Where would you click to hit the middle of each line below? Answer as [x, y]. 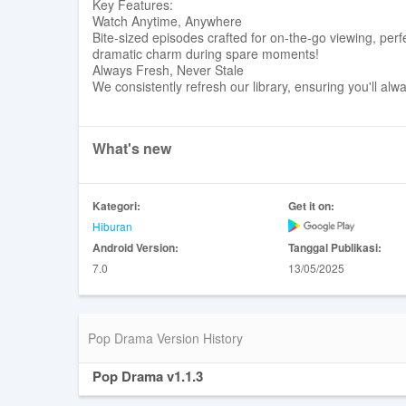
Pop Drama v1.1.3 [148, 376]
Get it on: [311, 205]
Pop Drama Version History [165, 338]
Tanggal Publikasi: [334, 247]
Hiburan [112, 226]
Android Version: [135, 247]
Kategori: [116, 205]
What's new [132, 148]
